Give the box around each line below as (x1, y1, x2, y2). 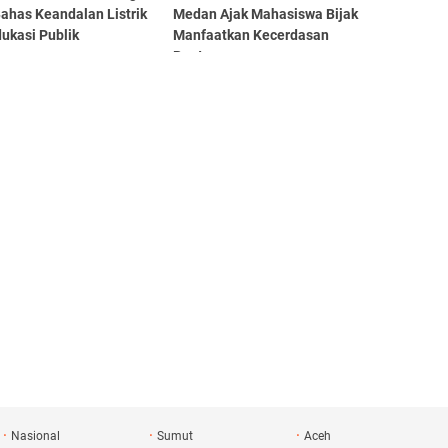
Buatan (172, 48, 219, 64)
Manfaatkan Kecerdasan (172, 27, 329, 43)
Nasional (10, 429, 60, 443)
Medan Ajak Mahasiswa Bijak (172, 6, 358, 22)
